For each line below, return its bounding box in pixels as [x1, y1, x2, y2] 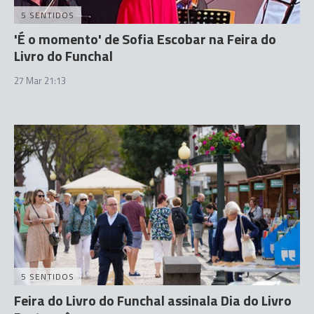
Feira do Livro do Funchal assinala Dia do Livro [14, 289, 292, 311]
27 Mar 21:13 [14, 73, 66, 88]
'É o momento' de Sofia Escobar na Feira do [14, 27, 276, 50]
